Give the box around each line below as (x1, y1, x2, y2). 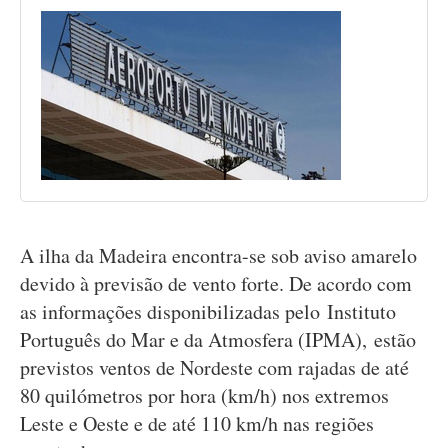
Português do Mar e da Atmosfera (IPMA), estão (20, 326, 416, 353)
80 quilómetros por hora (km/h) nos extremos (20, 382, 389, 409)
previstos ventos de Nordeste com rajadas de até (20, 354, 409, 381)
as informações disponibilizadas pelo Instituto (20, 298, 396, 325)
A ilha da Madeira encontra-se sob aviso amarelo (20, 242, 417, 269)
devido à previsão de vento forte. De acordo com (20, 270, 412, 297)
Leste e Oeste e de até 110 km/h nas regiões (20, 410, 374, 437)
